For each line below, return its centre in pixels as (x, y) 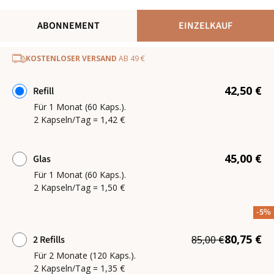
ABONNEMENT (68, 26)
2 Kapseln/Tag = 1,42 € (79, 120)
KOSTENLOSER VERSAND (71, 58)
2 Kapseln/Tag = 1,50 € (79, 187)
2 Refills (49, 239)
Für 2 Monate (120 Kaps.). (85, 255)
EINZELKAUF (206, 26)
